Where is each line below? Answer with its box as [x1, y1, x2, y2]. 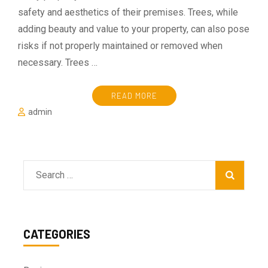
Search [35, 169, 64, 181]
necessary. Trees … [18, 57, 98, 69]
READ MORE [111, 91, 157, 101]
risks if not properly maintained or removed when [18, 40, 223, 52]
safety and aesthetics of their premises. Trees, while [18, 7, 238, 19]
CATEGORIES [23, 227, 90, 242]
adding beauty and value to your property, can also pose [18, 23, 249, 35]
